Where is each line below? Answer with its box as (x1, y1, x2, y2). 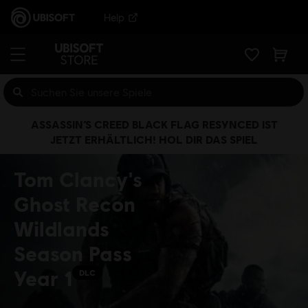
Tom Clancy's (14, 166, 142, 191)
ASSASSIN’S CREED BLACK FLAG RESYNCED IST (30, 118, 278, 131)
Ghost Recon (14, 191, 135, 216)
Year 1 (14, 265, 72, 290)
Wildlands (14, 216, 109, 241)
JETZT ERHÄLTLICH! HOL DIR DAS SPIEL (50, 133, 258, 146)
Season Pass (14, 241, 132, 265)
